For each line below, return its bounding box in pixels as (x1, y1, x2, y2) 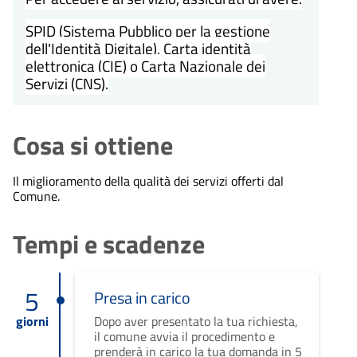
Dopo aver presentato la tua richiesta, (93, 311, 298, 331)
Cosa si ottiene (13, 125, 173, 164)
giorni (15, 311, 49, 331)
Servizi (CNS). (25, 71, 108, 95)
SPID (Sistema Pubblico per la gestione (25, 18, 270, 42)
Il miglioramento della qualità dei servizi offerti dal (13, 171, 284, 190)
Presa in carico (93, 284, 190, 310)
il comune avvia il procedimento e (93, 326, 275, 346)
